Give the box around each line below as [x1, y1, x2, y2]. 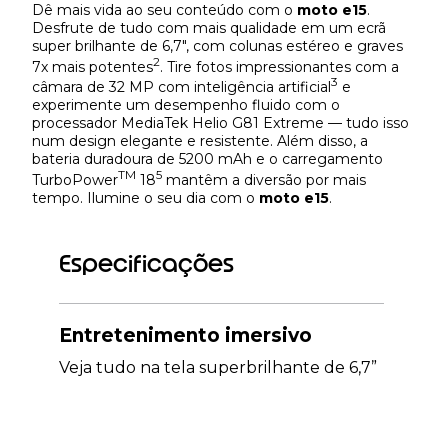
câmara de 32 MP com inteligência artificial [32, 78, 331, 97]
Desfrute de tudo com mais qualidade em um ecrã [32, 18, 386, 37]
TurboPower [32, 170, 118, 189]
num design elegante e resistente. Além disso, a [32, 132, 368, 151]
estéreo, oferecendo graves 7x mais [59, 406, 340, 426]
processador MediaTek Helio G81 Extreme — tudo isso [32, 114, 409, 133]
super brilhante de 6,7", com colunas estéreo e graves [32, 36, 403, 55]
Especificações [59, 248, 235, 278]
